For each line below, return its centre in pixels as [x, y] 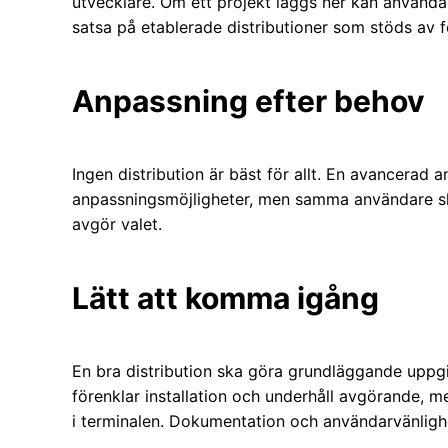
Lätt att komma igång [225, 297]
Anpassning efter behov [248, 100]
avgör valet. [117, 223]
